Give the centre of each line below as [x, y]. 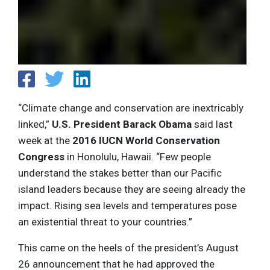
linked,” [35, 124]
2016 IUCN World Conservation [146, 140]
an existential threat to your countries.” [105, 221]
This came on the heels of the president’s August [128, 247]
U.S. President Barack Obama [122, 124]
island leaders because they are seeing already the [132, 189]
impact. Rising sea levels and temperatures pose [127, 205]
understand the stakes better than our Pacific [120, 173]
